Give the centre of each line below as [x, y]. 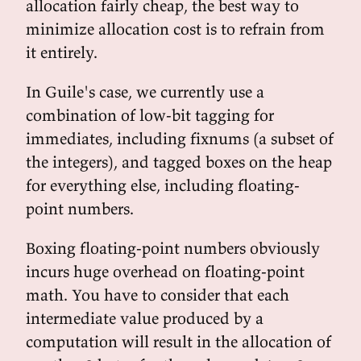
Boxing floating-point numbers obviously [173, 248]
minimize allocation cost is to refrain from [175, 29]
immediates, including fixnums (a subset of [180, 138]
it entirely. [62, 52]
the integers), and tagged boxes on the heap [179, 162]
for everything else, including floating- [163, 185]
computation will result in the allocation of [178, 341]
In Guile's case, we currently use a [145, 91]
